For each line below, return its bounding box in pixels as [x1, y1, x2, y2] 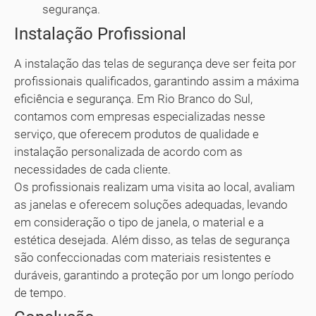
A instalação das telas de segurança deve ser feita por [14, 56, 296, 71]
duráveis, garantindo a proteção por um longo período [14, 267, 294, 282]
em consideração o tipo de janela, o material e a [14, 214, 264, 229]
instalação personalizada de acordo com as [14, 144, 243, 159]
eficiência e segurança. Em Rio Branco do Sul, [14, 91, 253, 106]
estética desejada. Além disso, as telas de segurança [14, 232, 290, 247]
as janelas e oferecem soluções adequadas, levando [14, 197, 288, 212]
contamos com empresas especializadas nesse [14, 109, 265, 123]
